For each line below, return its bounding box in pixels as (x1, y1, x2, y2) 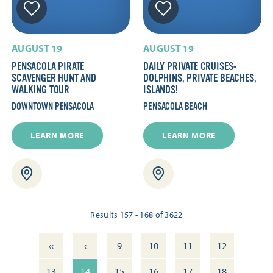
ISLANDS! (143, 83, 178, 96)
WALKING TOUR (12, 83, 70, 96)
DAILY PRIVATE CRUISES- (143, 60, 238, 73)
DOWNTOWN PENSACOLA (12, 101, 94, 113)
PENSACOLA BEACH (143, 101, 207, 113)
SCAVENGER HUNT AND (12, 72, 96, 85)
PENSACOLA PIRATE (12, 60, 85, 73)
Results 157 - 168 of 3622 (90, 209, 183, 221)
